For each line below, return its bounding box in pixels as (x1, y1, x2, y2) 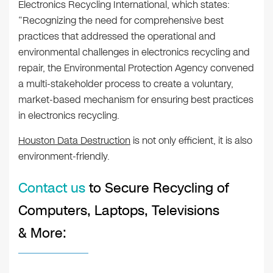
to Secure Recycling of (85, 179, 229, 198)
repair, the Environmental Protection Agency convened (18, 61, 254, 76)
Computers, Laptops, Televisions (18, 201, 219, 221)
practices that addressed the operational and (18, 29, 216, 44)
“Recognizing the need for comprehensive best (18, 13, 224, 28)
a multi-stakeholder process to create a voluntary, (18, 77, 233, 91)
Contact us (18, 179, 85, 198)
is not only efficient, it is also (130, 133, 252, 148)
